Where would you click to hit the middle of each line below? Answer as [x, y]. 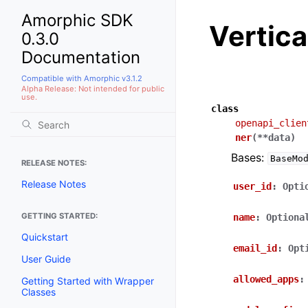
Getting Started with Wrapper [88, 280]
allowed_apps [266, 279]
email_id [255, 248]
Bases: [249, 157]
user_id [252, 186]
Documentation [81, 57]
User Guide [46, 258]
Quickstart [45, 236]
